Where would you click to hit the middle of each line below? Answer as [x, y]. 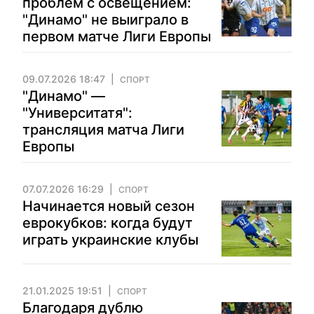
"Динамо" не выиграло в [105, 20]
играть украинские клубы [110, 240]
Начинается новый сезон [109, 206]
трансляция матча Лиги [103, 130]
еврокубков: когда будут [108, 223]
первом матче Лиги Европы [117, 36]
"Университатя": [77, 113]
